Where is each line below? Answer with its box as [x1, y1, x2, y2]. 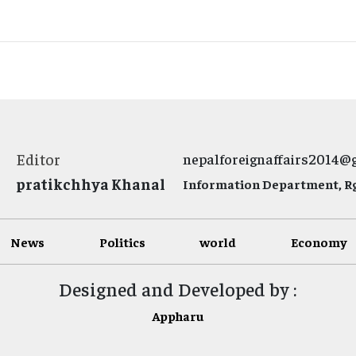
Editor [16, 149, 61, 169]
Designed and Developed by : [58, 277, 297, 301]
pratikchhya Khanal [16, 174, 166, 194]
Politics [99, 234, 145, 250]
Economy [291, 234, 348, 250]
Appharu [152, 308, 204, 324]
